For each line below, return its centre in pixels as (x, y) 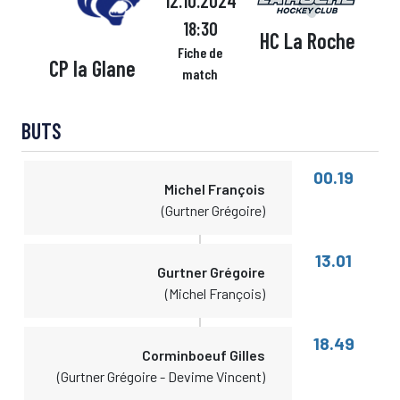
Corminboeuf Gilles (204, 355)
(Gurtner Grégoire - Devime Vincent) (162, 376)
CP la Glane (93, 68)
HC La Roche (307, 41)
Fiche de (200, 52)
